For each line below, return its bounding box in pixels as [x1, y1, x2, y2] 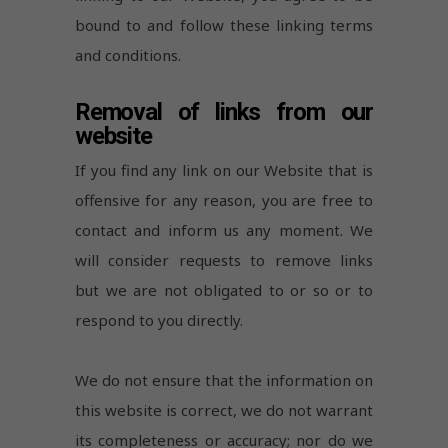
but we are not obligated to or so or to [75, 279, 373, 300]
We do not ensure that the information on [75, 369, 373, 390]
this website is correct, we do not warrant [75, 399, 373, 420]
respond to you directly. [75, 309, 243, 330]
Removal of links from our [75, 97, 373, 126]
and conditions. [75, 44, 181, 65]
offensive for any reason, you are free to [75, 189, 373, 210]
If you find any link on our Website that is [75, 159, 373, 180]
